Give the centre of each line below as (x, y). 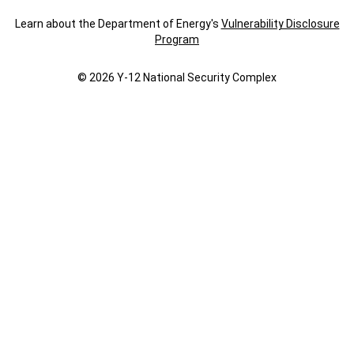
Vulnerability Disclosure (280, 24)
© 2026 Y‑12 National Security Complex (177, 78)
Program (177, 40)
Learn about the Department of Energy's (118, 24)
